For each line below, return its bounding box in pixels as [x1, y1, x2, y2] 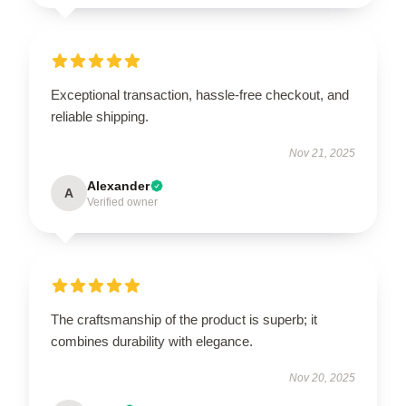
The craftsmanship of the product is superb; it [51, 312, 317, 327]
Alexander [87, 179, 150, 193]
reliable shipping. [51, 109, 149, 124]
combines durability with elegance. [51, 333, 253, 349]
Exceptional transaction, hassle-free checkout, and [51, 87, 349, 102]
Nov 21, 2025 [289, 147, 355, 159]
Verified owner [87, 196, 158, 208]
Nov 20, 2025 [289, 372, 355, 384]
